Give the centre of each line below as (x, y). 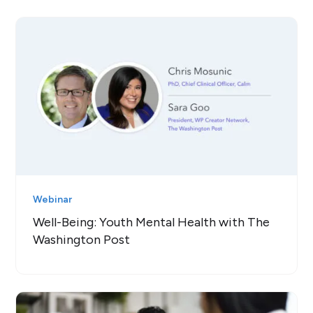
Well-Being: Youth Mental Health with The (152, 222)
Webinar (53, 199)
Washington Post (82, 239)
